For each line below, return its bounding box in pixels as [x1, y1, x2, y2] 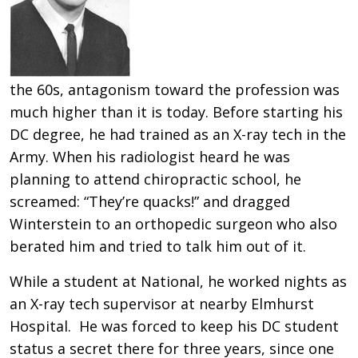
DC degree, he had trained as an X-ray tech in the [10, 124, 346, 144]
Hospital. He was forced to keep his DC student [10, 316, 339, 336]
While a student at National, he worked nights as [10, 271, 347, 291]
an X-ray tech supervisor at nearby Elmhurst [10, 293, 314, 313]
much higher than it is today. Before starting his [10, 101, 343, 121]
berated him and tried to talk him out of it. [10, 236, 306, 256]
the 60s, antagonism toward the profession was [10, 79, 340, 99]
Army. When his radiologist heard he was [10, 146, 290, 166]
